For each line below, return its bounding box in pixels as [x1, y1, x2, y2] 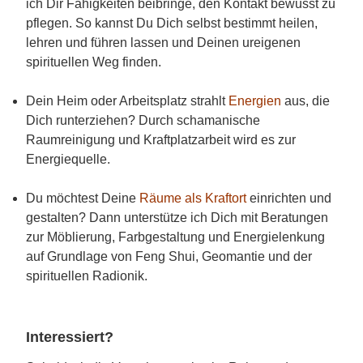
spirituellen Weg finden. [26, 54, 161, 69]
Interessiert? [26, 328, 113, 345]
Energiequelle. [26, 152, 110, 166]
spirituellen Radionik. [26, 268, 147, 283]
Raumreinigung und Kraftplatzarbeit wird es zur [26, 132, 296, 147]
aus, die [281, 93, 330, 108]
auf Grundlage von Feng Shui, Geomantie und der [26, 249, 312, 263]
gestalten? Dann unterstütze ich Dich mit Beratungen [26, 210, 328, 224]
